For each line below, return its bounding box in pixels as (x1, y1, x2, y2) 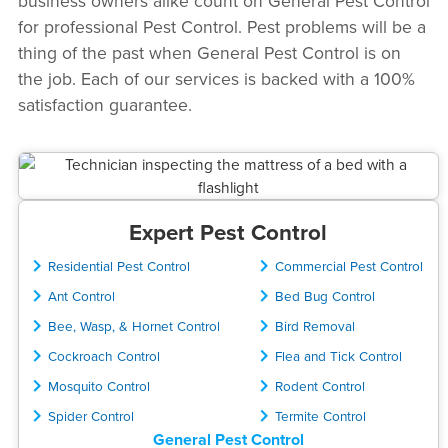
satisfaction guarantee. (17, 91, 192, 117)
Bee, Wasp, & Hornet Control (48, 315, 221, 335)
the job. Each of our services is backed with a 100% (17, 65, 415, 91)
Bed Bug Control (275, 285, 376, 305)
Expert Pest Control (129, 216, 328, 249)
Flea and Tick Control (275, 345, 403, 365)
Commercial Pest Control (275, 255, 424, 275)
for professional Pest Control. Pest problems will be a (17, 13, 426, 39)
